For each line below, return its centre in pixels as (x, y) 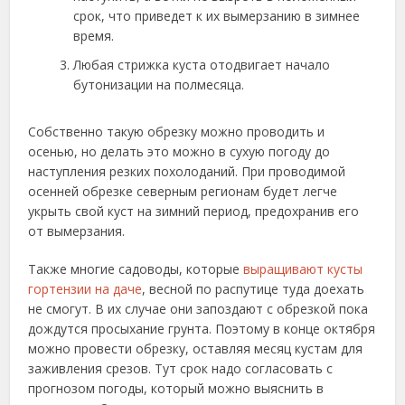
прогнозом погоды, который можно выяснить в (176, 389)
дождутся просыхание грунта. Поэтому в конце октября (202, 329)
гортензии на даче (85, 289)
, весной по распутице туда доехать (254, 289)
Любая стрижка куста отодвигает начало (202, 65)
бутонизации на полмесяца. (159, 85)
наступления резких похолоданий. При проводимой (187, 172)
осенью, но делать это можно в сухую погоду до (179, 152)
